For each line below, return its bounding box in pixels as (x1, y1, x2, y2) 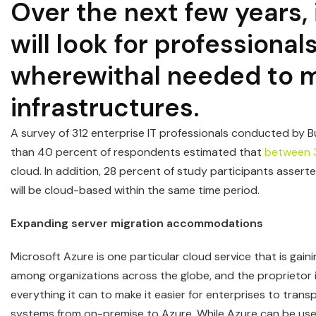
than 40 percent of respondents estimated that (11, 145, 265, 159)
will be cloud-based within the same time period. (11, 183, 260, 197)
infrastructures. (11, 91, 200, 124)
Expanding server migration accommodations (11, 216, 266, 231)
